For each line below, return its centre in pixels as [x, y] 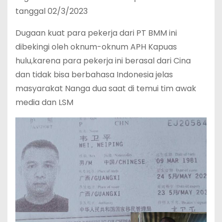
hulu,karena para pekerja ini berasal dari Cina [103, 61]
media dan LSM [44, 103]
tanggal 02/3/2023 [52, 11]
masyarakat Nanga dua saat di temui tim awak [106, 89]
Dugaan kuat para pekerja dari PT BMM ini [96, 33]
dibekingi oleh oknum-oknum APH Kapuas [96, 47]
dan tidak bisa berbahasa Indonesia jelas [94, 75]
